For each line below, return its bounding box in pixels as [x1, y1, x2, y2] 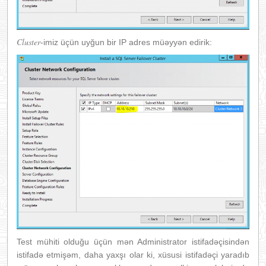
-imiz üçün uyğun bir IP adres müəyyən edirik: [40, 37, 212, 47]
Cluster [17, 36, 40, 48]
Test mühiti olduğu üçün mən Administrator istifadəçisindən [17, 237, 249, 247]
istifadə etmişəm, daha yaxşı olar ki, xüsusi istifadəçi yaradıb [17, 250, 249, 260]
